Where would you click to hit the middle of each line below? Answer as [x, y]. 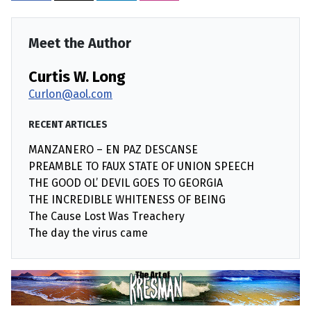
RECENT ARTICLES [68, 124]
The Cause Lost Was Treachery [107, 216]
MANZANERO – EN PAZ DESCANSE [113, 149]
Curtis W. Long [77, 77]
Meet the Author [80, 43]
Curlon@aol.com [70, 94]
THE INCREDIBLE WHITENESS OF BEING [127, 199]
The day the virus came [88, 233]
